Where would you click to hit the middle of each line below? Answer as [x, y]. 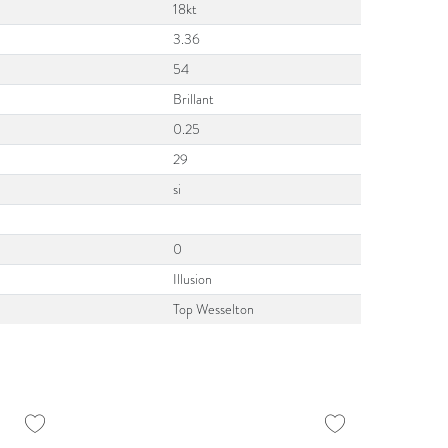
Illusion [193, 279]
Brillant [194, 99]
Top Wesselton [214, 309]
